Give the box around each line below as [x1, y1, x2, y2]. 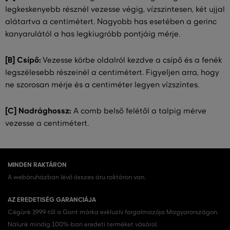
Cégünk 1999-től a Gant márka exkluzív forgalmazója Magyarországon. [8, 208, 219, 216]
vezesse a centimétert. [5, 119, 89, 128]
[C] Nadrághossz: [5, 106, 71, 116]
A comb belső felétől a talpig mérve [71, 106, 206, 116]
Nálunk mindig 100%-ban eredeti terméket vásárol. [8, 221, 158, 228]
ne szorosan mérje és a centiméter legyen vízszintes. [5, 80, 199, 90]
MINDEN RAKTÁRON [8, 161, 67, 169]
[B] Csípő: [5, 55, 41, 65]
